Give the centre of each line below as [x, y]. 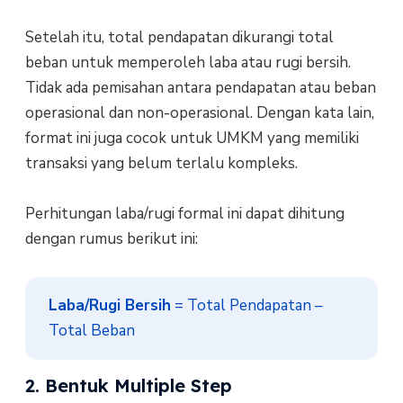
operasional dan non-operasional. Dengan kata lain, [199, 112]
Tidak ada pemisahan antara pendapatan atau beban [200, 87]
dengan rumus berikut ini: [111, 238]
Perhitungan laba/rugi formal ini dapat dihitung [184, 213]
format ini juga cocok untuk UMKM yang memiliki [192, 138]
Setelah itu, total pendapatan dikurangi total [179, 37]
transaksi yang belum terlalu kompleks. [161, 163]
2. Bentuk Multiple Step [128, 386]
